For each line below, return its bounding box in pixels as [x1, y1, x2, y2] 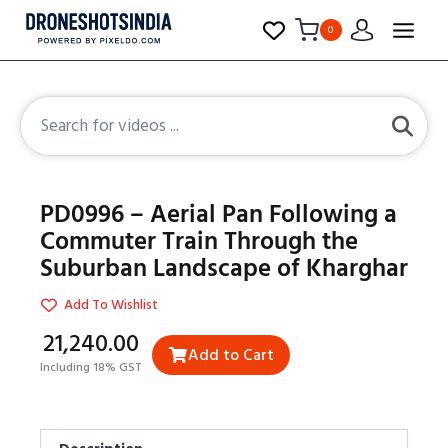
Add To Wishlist [64, 292, 158, 316]
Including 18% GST [40, 358, 142, 377]
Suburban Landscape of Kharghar [40, 248, 408, 289]
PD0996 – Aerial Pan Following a [40, 194, 397, 235]
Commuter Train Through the [40, 221, 358, 262]
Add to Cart [188, 342, 274, 368]
